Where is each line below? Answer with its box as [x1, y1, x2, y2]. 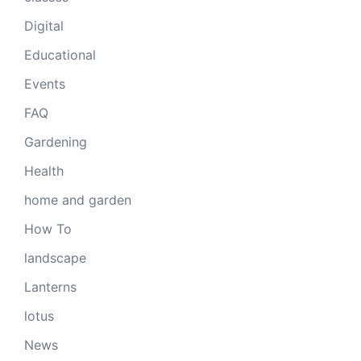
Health [24, 162, 64, 179]
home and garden [24, 191, 131, 208]
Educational [24, 46, 96, 63]
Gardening [24, 133, 87, 150]
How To [24, 220, 72, 237]
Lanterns [24, 278, 77, 295]
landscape [24, 249, 86, 266]
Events [24, 75, 65, 92]
